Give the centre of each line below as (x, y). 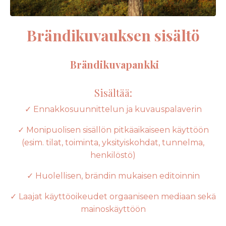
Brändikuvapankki (114, 65)
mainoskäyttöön (113, 209)
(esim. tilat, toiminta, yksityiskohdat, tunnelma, (113, 143)
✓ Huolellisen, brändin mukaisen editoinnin (113, 176)
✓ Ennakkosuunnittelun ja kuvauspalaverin (113, 109)
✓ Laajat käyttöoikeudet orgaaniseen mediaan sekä (113, 197)
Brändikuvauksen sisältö (113, 36)
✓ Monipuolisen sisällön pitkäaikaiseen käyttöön (113, 130)
